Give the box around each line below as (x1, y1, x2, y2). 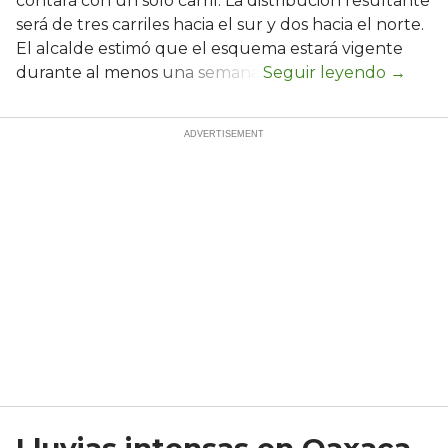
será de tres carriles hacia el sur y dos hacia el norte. (16, 15, 424, 35)
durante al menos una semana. (16, 63, 263, 83)
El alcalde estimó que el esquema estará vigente (16, 39, 403, 59)
